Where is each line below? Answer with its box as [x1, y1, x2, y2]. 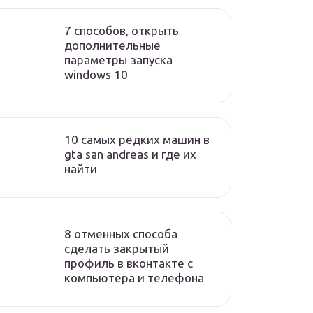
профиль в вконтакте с [64, 256, 193, 270]
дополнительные [64, 38, 161, 52]
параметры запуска [64, 53, 173, 66]
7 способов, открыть [64, 24, 179, 37]
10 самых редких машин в [64, 133, 210, 146]
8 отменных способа [64, 227, 177, 240]
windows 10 [64, 68, 128, 81]
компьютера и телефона [64, 271, 204, 284]
